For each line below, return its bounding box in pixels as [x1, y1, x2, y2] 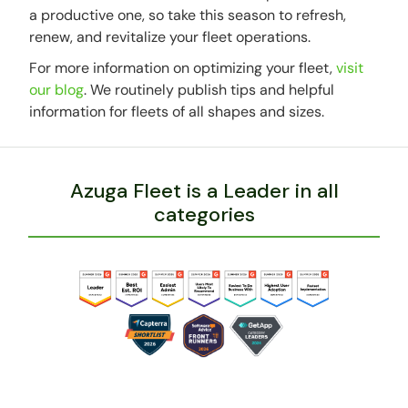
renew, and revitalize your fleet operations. [29, 27, 311, 47]
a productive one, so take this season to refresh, [29, 5, 347, 25]
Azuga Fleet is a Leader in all [69, 178, 339, 205]
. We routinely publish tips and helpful [84, 80, 335, 100]
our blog [29, 80, 85, 100]
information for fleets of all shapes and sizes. [29, 102, 325, 122]
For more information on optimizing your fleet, [29, 58, 337, 78]
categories [153, 201, 255, 229]
